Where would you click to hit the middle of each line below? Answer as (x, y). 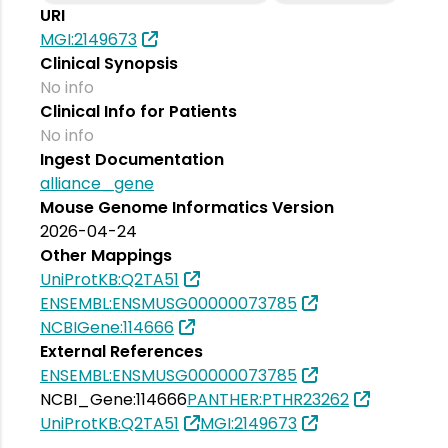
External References (121, 351)
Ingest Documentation (132, 159)
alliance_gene (97, 183)
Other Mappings (106, 255)
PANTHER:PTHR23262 (268, 399)
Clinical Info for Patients (138, 111)
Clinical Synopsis (109, 63)
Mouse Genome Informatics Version (187, 207)
